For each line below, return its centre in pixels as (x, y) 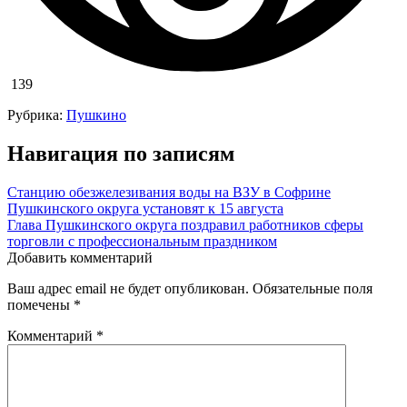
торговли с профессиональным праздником (142, 241)
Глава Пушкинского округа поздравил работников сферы (185, 224)
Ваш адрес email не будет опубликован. (128, 288)
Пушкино (96, 114)
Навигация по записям (121, 153)
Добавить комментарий (80, 257)
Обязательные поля (313, 288)
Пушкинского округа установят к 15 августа (145, 208)
